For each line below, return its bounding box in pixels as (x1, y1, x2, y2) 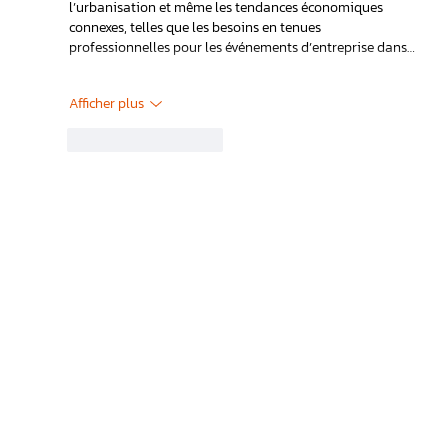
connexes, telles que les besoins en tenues (68, 16, 324, 38)
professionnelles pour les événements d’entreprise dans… (68, 36, 415, 58)
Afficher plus (68, 93, 144, 115)
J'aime (96, 130, 128, 149)
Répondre (171, 130, 223, 149)
